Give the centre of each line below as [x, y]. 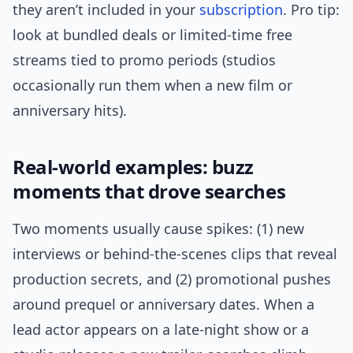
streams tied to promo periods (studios [144, 60]
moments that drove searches [149, 191]
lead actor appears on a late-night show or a [161, 330]
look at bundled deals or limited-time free [152, 35]
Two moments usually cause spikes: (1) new [158, 229]
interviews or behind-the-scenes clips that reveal [175, 254]
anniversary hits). [70, 111]
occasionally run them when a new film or [152, 85]
